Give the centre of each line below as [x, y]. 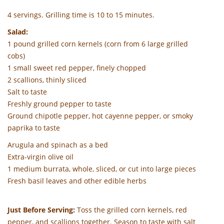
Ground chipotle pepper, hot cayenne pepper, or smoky [100, 116]
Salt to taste [27, 92]
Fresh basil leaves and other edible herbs [77, 181]
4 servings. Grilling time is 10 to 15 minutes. [81, 15]
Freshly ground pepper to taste [59, 104]
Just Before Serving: [41, 210]
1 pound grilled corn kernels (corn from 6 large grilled [98, 44]
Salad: [18, 32]
